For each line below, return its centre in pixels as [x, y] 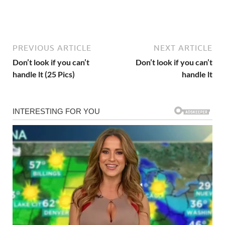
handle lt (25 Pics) [44, 74]
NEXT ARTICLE [183, 48]
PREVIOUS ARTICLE [52, 48]
